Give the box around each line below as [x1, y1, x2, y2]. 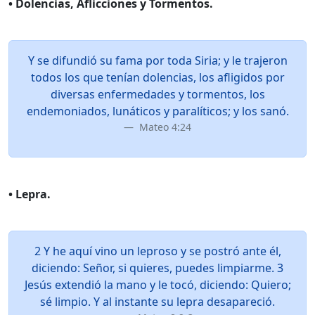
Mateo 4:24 [136, 120, 191, 134]
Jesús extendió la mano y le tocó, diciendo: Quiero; [24, 277, 291, 292]
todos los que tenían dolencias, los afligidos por [30, 70, 285, 85]
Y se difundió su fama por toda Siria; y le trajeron [27, 53, 288, 68]
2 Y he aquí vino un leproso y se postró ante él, [34, 243, 281, 259]
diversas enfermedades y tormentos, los [50, 86, 265, 102]
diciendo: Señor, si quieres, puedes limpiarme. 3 [32, 260, 283, 276]
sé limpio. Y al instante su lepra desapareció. [40, 294, 275, 309]
